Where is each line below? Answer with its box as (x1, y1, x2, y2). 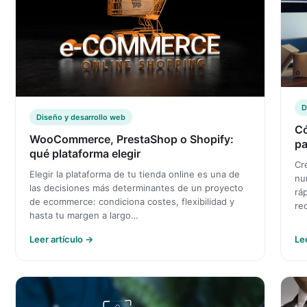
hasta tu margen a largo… (29, 210, 138, 221)
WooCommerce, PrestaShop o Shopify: (29, 132, 234, 147)
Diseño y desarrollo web (36, 112, 125, 123)
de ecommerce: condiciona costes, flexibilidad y (29, 196, 234, 208)
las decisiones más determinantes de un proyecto (29, 182, 243, 194)
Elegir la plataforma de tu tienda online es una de (29, 169, 240, 180)
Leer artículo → (29, 234, 93, 245)
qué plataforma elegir (29, 147, 140, 161)
